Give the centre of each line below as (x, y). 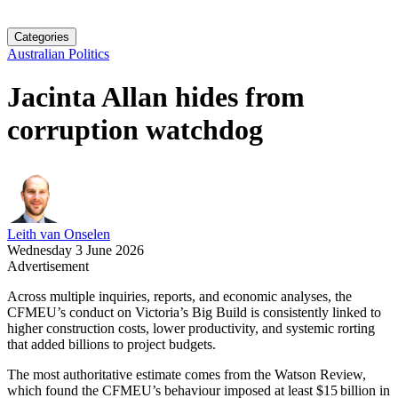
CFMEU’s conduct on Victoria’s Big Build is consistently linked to (194, 312)
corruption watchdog (135, 130)
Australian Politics (58, 54)
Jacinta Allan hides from (156, 97)
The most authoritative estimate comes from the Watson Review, (187, 374)
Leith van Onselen (59, 234)
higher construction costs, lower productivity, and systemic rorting (191, 328)
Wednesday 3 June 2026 (76, 250)
